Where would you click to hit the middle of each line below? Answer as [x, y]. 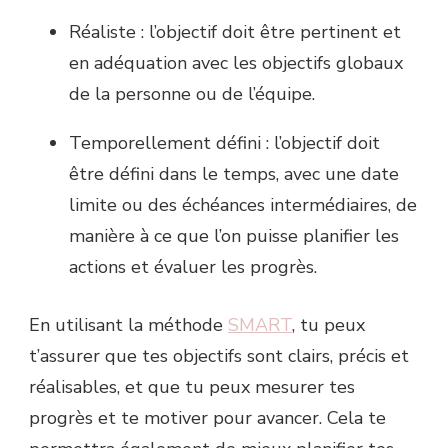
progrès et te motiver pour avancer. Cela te [207, 417]
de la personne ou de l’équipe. [192, 93]
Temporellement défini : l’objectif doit [224, 142]
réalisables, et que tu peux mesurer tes [192, 386]
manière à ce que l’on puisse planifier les [234, 235]
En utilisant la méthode [128, 324]
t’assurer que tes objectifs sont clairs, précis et [219, 355]
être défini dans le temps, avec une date [234, 173]
